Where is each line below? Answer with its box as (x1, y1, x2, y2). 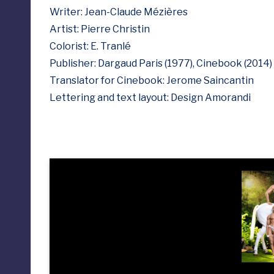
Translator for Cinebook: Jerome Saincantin (50, 75, 254, 86)
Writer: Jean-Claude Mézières (50, 6, 188, 18)
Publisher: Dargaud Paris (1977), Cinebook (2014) (50, 57, 272, 69)
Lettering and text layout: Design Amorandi (50, 92, 251, 103)
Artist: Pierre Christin (50, 23, 150, 35)
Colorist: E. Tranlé (50, 40, 131, 52)
